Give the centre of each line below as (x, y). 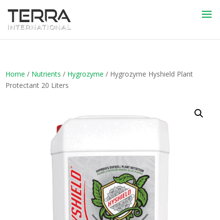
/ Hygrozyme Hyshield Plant (149, 74)
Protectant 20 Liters (37, 85)
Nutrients (46, 74)
